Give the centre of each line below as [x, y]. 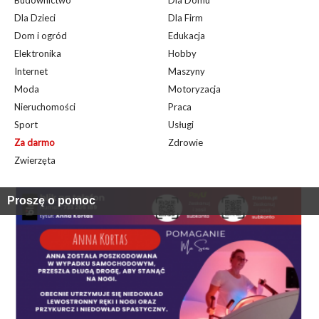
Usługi [181, 125]
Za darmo [35, 142]
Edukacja [187, 36]
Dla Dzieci [35, 18]
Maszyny [187, 71]
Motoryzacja [195, 89]
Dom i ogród [41, 36]
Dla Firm [186, 18]
